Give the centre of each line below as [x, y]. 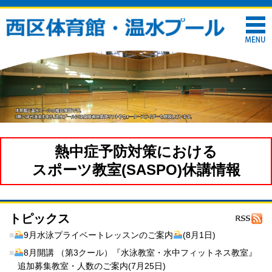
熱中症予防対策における [136, 152]
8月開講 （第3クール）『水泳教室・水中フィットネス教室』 [140, 252]
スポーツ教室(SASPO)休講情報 [136, 170]
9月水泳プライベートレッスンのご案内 [98, 235]
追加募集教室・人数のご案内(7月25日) [92, 266]
